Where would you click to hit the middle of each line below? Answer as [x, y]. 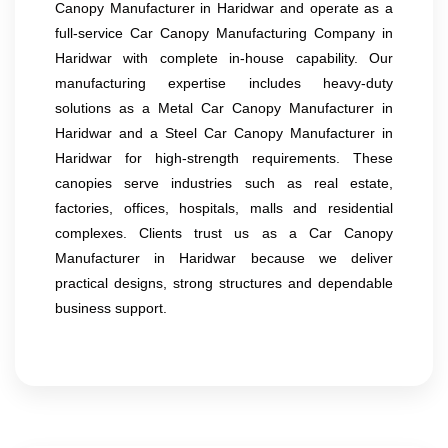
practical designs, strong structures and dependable [224, 282]
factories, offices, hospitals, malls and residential [224, 207]
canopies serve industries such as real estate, [224, 182]
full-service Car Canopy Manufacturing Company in [224, 32]
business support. [111, 307]
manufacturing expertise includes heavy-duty [224, 82]
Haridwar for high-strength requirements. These [224, 157]
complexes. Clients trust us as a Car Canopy [224, 232]
